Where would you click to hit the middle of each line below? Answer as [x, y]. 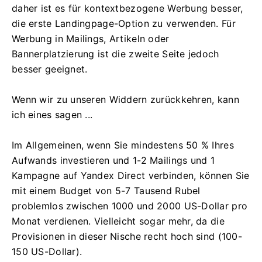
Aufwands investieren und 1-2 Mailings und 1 [113, 160]
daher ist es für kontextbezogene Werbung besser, [127, 8]
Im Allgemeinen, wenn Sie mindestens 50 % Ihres [123, 145]
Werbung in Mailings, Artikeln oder [91, 38]
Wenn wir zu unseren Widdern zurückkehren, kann [125, 99]
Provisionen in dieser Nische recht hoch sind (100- [127, 236]
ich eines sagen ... [52, 114]
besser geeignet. [50, 69]
